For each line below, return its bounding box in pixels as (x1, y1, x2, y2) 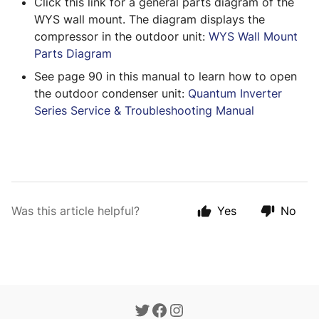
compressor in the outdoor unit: (34, 29, 209, 43)
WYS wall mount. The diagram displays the (34, 12, 265, 26)
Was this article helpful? (11, 204, 140, 218)
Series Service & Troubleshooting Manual (34, 103, 254, 117)
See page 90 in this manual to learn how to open (34, 69, 297, 83)
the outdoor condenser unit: (34, 86, 188, 100)
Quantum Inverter (188, 86, 282, 100)
